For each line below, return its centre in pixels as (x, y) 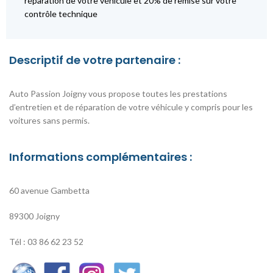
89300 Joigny (34, 216)
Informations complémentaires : (101, 157)
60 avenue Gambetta (49, 191)
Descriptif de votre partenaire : (95, 60)
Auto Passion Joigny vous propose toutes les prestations (118, 94)
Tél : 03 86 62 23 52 (46, 242)
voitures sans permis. (49, 121)
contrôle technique (61, 14)
